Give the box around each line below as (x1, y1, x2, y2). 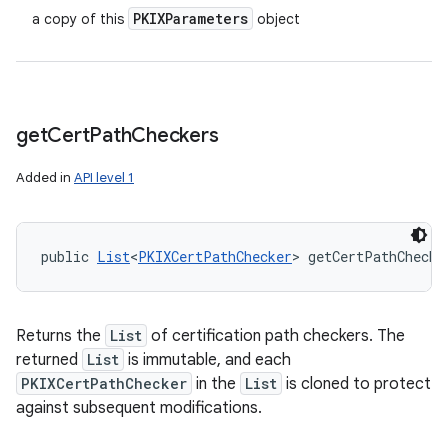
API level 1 (74, 169, 134, 186)
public (41, 247, 97, 266)
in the (192, 374, 240, 394)
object (253, 10, 300, 28)
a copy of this (32, 10, 128, 28)
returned (16, 350, 82, 370)
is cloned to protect (282, 374, 431, 394)
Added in (16, 169, 74, 186)
